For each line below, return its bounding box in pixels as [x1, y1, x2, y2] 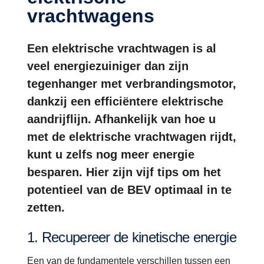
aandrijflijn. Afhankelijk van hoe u [27, 112, 216, 126]
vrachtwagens [27, 5, 154, 27]
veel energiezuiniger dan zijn [27, 59, 189, 72]
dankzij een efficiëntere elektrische [27, 94, 223, 108]
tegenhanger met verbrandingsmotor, [27, 77, 236, 90]
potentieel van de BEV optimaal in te [27, 183, 232, 196]
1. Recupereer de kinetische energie [38, 229, 236, 245]
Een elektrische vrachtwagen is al [27, 41, 216, 55]
